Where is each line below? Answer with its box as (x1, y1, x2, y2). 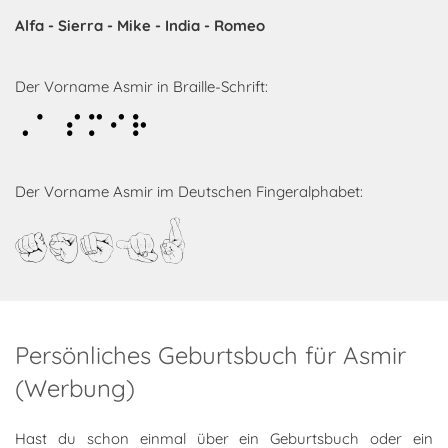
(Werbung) (15, 373, 135, 404)
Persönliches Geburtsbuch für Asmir (15, 340, 406, 371)
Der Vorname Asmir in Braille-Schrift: (15, 77, 268, 97)
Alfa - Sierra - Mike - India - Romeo (15, 16, 265, 36)
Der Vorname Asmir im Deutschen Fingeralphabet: (15, 182, 363, 202)
